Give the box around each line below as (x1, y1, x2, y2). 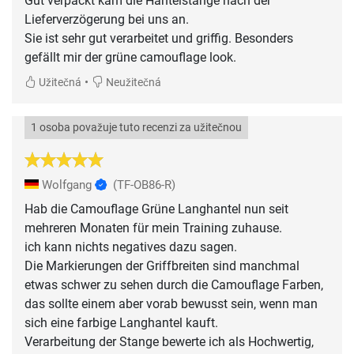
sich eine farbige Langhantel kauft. (24, 315, 218, 331)
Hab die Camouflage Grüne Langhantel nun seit (24, 201, 288, 217)
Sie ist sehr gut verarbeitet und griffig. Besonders (24, 31, 293, 47)
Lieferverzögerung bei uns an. (24, 12, 189, 28)
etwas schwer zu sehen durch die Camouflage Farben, (24, 277, 323, 293)
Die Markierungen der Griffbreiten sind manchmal (24, 258, 299, 274)
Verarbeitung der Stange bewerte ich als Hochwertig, (24, 334, 314, 350)
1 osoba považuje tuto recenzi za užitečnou (31, 121, 242, 135)
